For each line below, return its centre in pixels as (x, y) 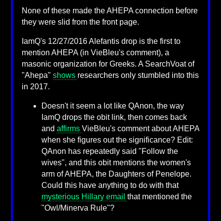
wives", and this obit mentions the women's (116, 162)
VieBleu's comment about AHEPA (140, 128)
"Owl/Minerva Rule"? (78, 208)
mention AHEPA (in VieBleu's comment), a (95, 52)
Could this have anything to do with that (110, 185)
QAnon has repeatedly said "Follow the (110, 151)
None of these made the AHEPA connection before (110, 11)
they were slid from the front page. (80, 22)
